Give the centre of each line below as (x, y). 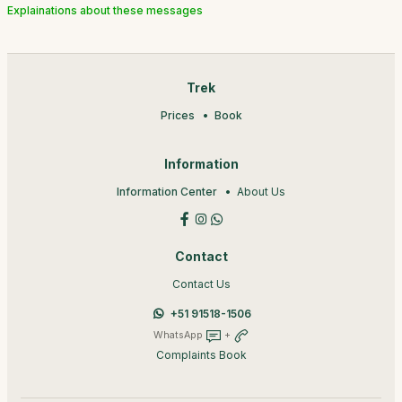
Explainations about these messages (105, 10)
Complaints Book (201, 355)
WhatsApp (179, 335)
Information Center (167, 192)
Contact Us (201, 284)
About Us (261, 192)
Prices (177, 115)
